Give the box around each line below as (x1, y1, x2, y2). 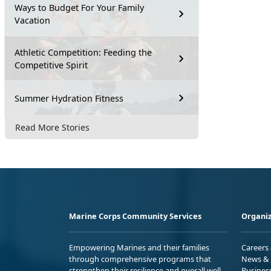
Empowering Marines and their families (69, 241, 209, 253)
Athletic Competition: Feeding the (15, 47, 152, 58)
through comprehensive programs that (69, 253, 211, 264)
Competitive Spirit (15, 59, 88, 71)
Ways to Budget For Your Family (15, 2, 144, 13)
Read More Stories (15, 121, 90, 133)
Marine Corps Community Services (69, 210, 201, 221)
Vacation (15, 15, 50, 26)
